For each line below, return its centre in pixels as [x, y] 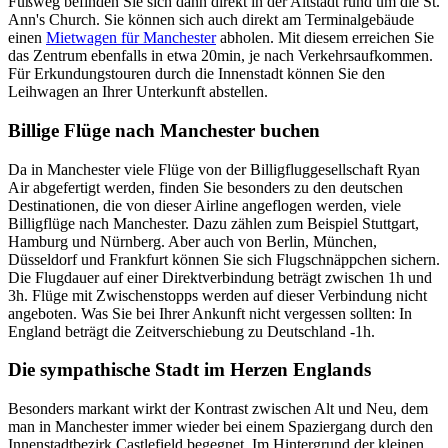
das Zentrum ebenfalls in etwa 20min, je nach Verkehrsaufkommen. [220, 56]
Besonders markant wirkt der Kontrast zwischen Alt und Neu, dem [218, 409]
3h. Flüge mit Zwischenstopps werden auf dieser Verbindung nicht [217, 295]
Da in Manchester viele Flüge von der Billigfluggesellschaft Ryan [214, 169]
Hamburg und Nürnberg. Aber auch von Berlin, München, [192, 241]
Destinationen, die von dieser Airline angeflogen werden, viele [204, 205]
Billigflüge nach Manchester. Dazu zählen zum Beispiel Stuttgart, [213, 223]
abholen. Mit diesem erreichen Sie [325, 38]
